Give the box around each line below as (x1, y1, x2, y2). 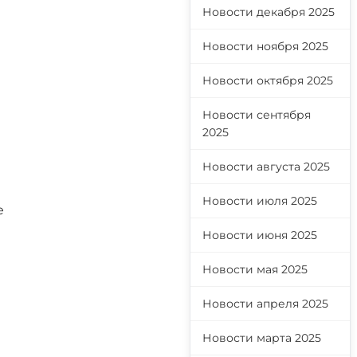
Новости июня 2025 (202, 228, 317, 242)
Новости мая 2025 (202, 262, 308, 277)
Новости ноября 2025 (202, 39, 328, 53)
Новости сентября (202, 108, 311, 122)
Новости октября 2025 (202, 73, 333, 88)
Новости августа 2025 (202, 159, 330, 174)
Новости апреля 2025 (202, 296, 328, 311)
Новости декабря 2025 (202, 5, 335, 19)
